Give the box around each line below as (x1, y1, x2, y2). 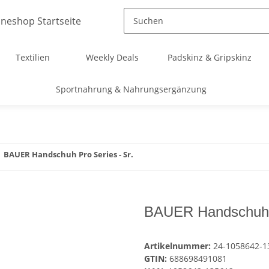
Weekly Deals (86, 52, 139, 63)
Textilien (16, 52, 50, 63)
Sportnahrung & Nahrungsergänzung (55, 83, 207, 95)
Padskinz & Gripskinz (168, 52, 252, 63)
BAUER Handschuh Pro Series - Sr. (4, 149, 133, 160)
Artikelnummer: (144, 240, 213, 252)
